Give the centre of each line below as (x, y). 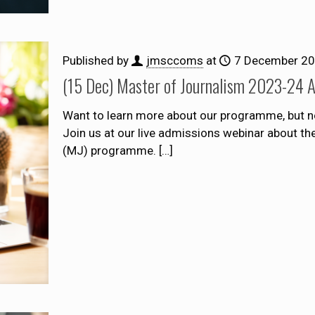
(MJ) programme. (109, 150)
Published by (97, 60)
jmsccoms (174, 60)
